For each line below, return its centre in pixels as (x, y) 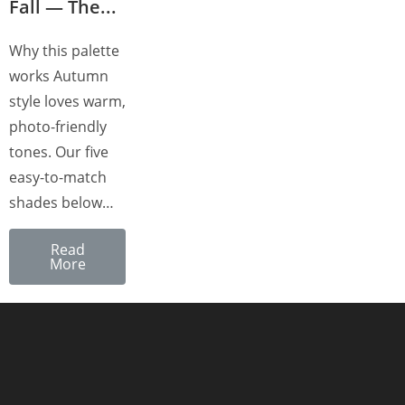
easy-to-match (58, 178)
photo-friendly (58, 127)
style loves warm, (67, 102)
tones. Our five (59, 152)
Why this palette (64, 51)
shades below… (61, 203)
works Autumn (59, 76)
